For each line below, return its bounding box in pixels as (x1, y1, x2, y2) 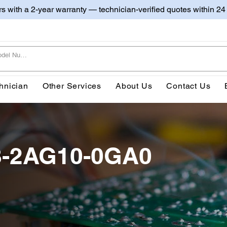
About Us (116, 81, 153, 91)
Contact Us (166, 81, 211, 91)
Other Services (42, 81, 102, 91)
